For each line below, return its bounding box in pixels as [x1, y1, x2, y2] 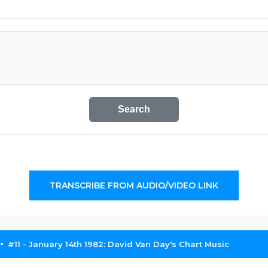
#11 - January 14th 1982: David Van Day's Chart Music [8, 239, 229, 249]
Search [118, 104, 150, 114]
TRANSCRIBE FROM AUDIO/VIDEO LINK [50, 180, 218, 191]
